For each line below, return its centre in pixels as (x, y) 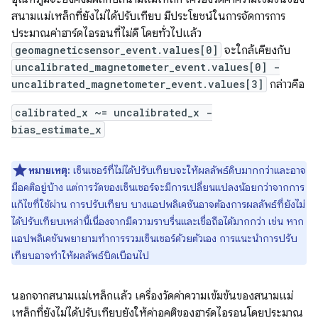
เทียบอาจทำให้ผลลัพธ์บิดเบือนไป (80, 256)
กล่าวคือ (286, 84)
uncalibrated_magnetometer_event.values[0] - (147, 67)
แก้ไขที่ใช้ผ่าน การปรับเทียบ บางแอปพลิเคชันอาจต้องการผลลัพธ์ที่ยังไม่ (158, 204)
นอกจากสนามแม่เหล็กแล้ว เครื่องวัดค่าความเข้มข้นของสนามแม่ (152, 296)
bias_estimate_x (56, 130)
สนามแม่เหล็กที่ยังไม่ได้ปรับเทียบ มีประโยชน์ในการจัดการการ (148, 16)
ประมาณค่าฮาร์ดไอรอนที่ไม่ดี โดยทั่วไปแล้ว (106, 33)
